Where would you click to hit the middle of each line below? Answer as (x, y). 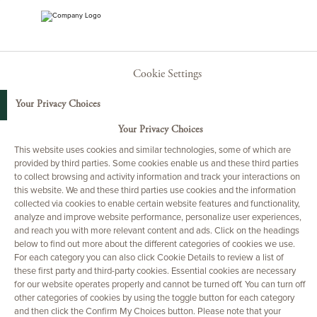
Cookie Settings (167, 74)
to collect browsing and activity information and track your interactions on (157, 177)
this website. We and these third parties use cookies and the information (155, 191)
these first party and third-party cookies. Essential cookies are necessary (155, 271)
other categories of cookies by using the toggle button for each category (154, 298)
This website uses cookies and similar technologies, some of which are (152, 150)
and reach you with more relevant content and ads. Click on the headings (157, 231)
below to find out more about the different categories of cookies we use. (155, 244)
